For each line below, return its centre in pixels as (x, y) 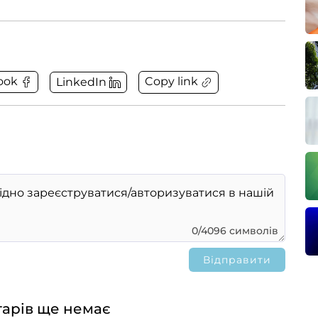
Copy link (171, 81)
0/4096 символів (235, 230)
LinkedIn (81, 82)
